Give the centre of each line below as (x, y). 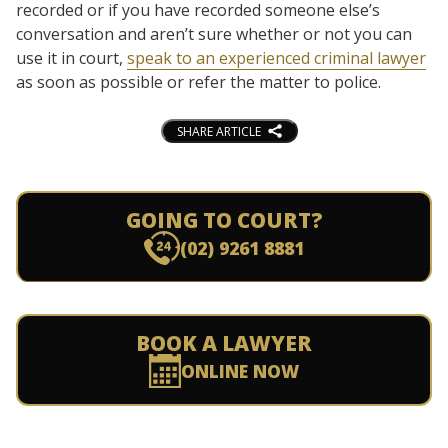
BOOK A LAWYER (224, 343)
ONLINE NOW (239, 371)
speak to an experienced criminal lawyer (276, 57)
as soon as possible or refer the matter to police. (198, 81)
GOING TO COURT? (224, 220)
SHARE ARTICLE (218, 131)
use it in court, (71, 57)
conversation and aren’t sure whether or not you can (214, 33)
